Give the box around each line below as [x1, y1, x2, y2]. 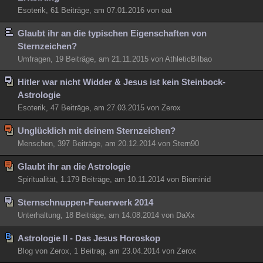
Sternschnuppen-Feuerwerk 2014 [18, 197, 153, 207]
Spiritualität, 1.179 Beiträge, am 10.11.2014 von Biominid [18, 175, 211, 184]
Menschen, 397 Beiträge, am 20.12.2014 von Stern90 [18, 139, 199, 148]
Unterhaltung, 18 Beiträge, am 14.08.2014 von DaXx [18, 211, 195, 220]
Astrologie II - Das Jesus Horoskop [18, 233, 160, 243]
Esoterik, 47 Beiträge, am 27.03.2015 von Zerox [18, 103, 181, 112]
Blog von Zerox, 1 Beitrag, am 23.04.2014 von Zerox [18, 247, 196, 255]
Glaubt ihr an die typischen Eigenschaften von [18, 28, 207, 38]
